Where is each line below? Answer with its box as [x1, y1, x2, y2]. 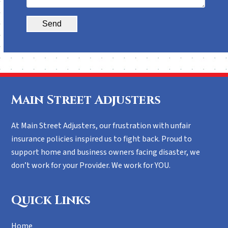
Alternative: [26, 33, 68, 44]
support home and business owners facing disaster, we [11, 146, 201, 158]
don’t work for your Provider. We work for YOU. [11, 159, 171, 171]
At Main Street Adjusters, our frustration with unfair [11, 120, 191, 131]
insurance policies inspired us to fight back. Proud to [11, 133, 192, 145]
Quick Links [11, 192, 91, 209]
